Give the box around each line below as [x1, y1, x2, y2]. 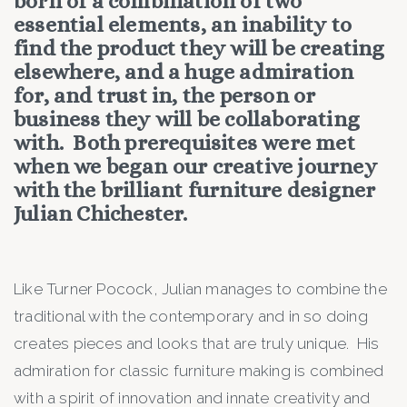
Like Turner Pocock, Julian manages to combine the [14, 280, 387, 299]
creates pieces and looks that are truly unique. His [14, 334, 380, 353]
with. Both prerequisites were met [14, 130, 355, 156]
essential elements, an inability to [14, 12, 352, 38]
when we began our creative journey [14, 154, 377, 180]
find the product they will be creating [14, 35, 385, 62]
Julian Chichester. [14, 201, 188, 227]
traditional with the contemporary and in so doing [14, 307, 368, 326]
